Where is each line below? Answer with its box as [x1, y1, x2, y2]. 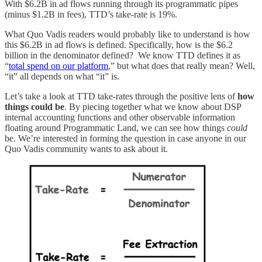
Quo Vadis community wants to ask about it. [5, 144, 168, 154]
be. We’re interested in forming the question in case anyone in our [5, 133, 246, 144]
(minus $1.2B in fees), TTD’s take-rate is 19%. [5, 9, 180, 20]
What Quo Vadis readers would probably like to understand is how [5, 29, 250, 40]
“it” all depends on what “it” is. [5, 71, 119, 82]
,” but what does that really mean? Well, [108, 61, 255, 71]
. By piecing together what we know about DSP [64, 102, 241, 112]
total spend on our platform [9, 61, 108, 71]
